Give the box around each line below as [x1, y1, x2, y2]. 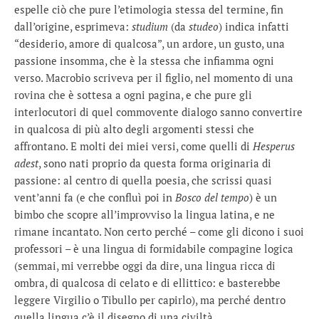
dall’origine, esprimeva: [14, 19, 132, 33]
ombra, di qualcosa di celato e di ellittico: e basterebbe [14, 276, 281, 290]
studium [132, 19, 168, 33]
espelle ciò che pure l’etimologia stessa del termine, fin [14, 2, 283, 16]
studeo [189, 19, 219, 33]
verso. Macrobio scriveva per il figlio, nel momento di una [14, 70, 293, 85]
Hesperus [253, 139, 295, 153]
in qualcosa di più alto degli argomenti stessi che [14, 122, 254, 136]
